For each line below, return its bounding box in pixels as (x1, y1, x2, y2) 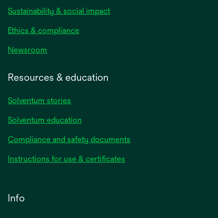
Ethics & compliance (8, 26, 79, 36)
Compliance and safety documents (8, 135, 130, 145)
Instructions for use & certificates (8, 154, 125, 164)
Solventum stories (8, 96, 71, 106)
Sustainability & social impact (8, 6, 110, 16)
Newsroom (8, 45, 47, 55)
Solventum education (8, 115, 82, 125)
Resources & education (8, 72, 109, 83)
